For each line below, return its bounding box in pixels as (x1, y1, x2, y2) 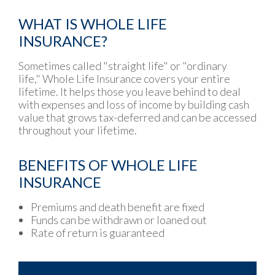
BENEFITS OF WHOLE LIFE (18, 155, 198, 174)
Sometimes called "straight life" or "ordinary (18, 58, 227, 72)
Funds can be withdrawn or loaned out (31, 212, 207, 227)
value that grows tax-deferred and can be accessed (18, 110, 257, 124)
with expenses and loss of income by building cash (18, 97, 249, 111)
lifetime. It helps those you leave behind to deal (18, 84, 241, 98)
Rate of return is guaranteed (31, 225, 165, 239)
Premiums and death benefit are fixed (31, 199, 204, 214)
